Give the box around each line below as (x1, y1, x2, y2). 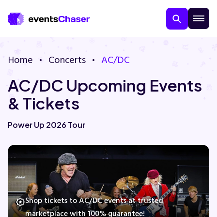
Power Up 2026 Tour (8, 120, 85, 130)
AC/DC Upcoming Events (8, 75, 202, 95)
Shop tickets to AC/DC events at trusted (25, 194, 163, 207)
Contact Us (8, 158, 52, 168)
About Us (8, 131, 43, 141)
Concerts (48, 52, 86, 68)
